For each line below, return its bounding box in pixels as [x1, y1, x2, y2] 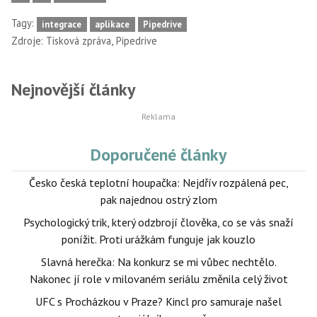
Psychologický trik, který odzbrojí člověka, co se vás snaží [23, 214, 294, 229]
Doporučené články [91, 143, 226, 166]
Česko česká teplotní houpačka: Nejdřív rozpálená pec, [28, 175, 289, 190]
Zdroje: [11, 33, 43, 47]
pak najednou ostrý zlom [100, 192, 217, 207]
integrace [42, 18, 82, 30]
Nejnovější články [11, 78, 135, 100]
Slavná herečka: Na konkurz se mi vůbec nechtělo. [40, 254, 277, 269]
